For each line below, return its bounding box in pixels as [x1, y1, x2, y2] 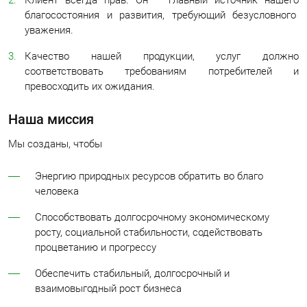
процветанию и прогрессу [35, 241, 159, 254]
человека [35, 185, 82, 197]
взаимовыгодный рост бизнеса [35, 282, 184, 295]
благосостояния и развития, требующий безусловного [25, 9, 299, 21]
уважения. [25, 24, 73, 36]
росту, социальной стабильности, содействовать [35, 226, 262, 238]
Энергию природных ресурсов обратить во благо [35, 170, 263, 182]
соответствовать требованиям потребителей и [25, 65, 299, 77]
